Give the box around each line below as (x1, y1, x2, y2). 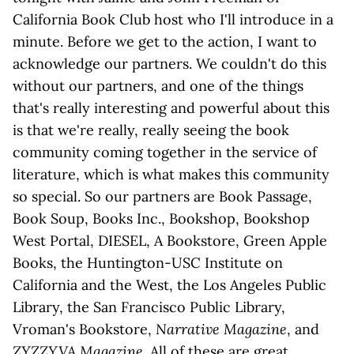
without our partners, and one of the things (13, 77, 303, 95)
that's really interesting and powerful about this (13, 99, 330, 117)
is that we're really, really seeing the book (13, 121, 289, 139)
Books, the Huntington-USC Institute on (13, 254, 283, 272)
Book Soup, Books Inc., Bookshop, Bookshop (13, 209, 310, 228)
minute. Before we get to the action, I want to (13, 32, 317, 51)
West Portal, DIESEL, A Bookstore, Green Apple (13, 232, 327, 250)
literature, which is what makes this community (13, 165, 330, 183)
